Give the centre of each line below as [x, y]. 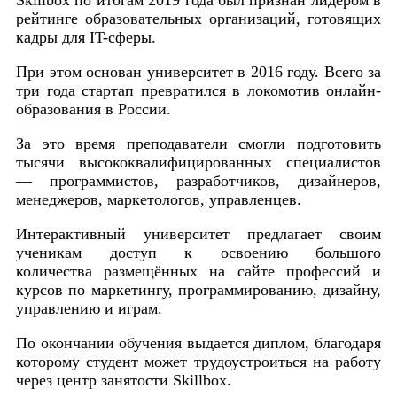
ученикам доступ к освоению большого [198, 252]
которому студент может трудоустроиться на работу [198, 361]
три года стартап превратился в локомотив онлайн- [198, 90]
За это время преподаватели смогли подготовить [198, 143]
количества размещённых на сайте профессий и [198, 271]
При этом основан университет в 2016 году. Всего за [198, 71]
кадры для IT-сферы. [88, 37]
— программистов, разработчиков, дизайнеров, [198, 180]
